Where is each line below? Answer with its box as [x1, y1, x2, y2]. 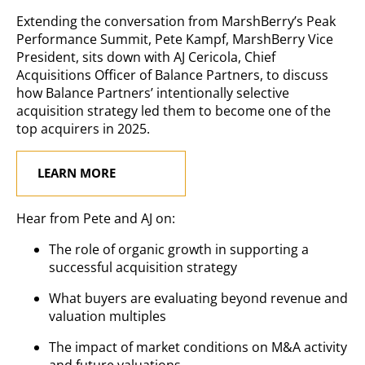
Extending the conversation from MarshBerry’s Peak [16, 11, 336, 30]
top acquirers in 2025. [16, 119, 150, 138]
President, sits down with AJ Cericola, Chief [16, 47, 275, 66]
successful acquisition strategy [49, 258, 237, 277]
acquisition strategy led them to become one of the [16, 101, 331, 120]
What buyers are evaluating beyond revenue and [49, 289, 348, 308]
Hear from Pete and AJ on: [16, 209, 175, 228]
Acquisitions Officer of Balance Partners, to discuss [16, 65, 328, 84]
